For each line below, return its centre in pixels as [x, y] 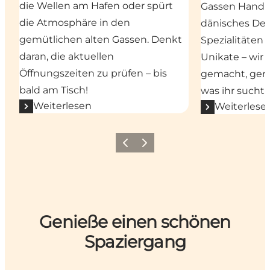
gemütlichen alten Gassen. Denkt [101, 40]
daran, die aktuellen [67, 57]
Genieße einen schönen [135, 221]
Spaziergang [135, 241]
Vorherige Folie [146, 146]
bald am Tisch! [54, 90]
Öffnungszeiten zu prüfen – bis [93, 74]
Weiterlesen [62, 106]
